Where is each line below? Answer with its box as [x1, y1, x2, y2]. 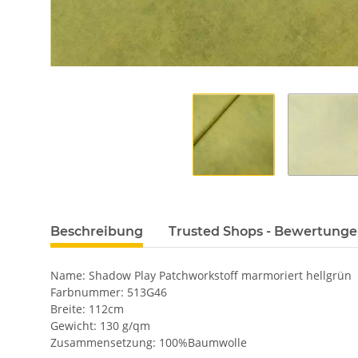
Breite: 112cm [50, 301, 124, 317]
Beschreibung [50, 224, 143, 240]
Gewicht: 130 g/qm [50, 318, 150, 334]
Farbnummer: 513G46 [50, 284, 167, 300]
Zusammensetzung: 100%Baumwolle [50, 335, 247, 351]
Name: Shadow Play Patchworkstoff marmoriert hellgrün [50, 268, 352, 284]
